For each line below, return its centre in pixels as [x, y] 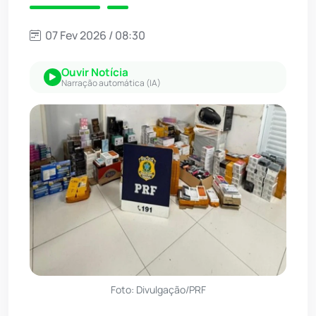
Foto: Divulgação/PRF [158, 289]
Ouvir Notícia [95, 73]
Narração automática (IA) [111, 83]
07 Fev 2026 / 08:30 [94, 36]
